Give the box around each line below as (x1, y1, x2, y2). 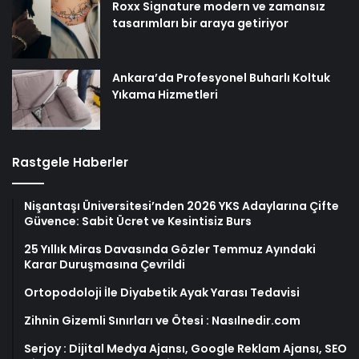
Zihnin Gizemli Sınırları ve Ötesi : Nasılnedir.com (24, 312, 301, 329)
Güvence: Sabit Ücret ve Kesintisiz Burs (24, 212, 252, 229)
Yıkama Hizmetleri (112, 86, 218, 103)
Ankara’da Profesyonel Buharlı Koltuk (112, 69, 330, 86)
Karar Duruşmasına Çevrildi (24, 256, 185, 272)
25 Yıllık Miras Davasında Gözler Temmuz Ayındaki (24, 240, 316, 257)
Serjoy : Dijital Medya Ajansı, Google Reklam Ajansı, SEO (24, 340, 347, 357)
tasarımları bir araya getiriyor (112, 14, 288, 31)
